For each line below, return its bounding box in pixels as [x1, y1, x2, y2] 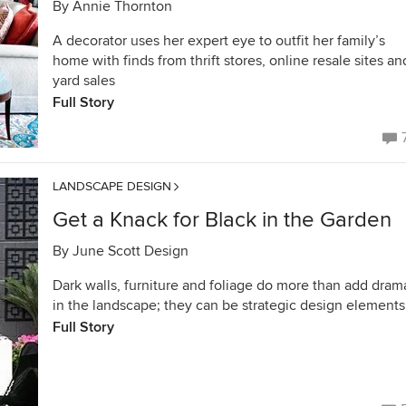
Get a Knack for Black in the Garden [53, 207, 391, 233]
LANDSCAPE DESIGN [53, 179, 171, 194]
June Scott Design [72, 242, 188, 260]
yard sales [53, 72, 115, 90]
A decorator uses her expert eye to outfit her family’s [53, 32, 385, 50]
